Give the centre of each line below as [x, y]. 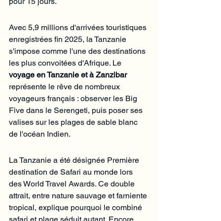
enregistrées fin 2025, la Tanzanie [69, 39]
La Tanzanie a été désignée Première [75, 160]
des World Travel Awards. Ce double [73, 184]
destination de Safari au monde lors [72, 172]
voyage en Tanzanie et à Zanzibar [68, 74]
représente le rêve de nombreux [65, 86]
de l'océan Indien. [40, 134]
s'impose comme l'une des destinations [78, 51]
